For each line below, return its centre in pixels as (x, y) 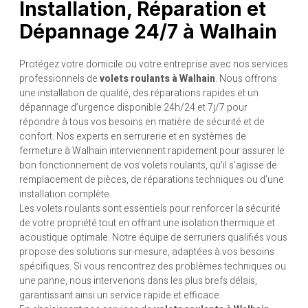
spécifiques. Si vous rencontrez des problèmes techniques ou (153, 266)
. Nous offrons (246, 78)
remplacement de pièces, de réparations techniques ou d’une (152, 179)
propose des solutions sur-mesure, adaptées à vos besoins (147, 252)
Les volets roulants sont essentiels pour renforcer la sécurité (150, 208)
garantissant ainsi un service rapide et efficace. (120, 295)
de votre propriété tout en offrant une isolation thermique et (147, 223)
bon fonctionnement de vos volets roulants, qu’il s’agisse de (148, 165)
